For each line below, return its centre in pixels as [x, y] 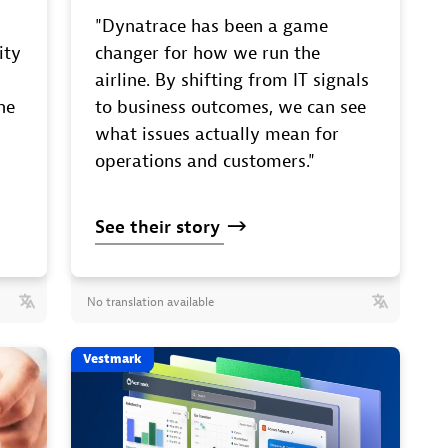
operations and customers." [204, 161]
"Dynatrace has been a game [211, 26]
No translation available [150, 301]
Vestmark [112, 358]
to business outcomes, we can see [230, 107]
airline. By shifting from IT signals [231, 80]
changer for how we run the [207, 53]
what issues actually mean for [216, 134]
